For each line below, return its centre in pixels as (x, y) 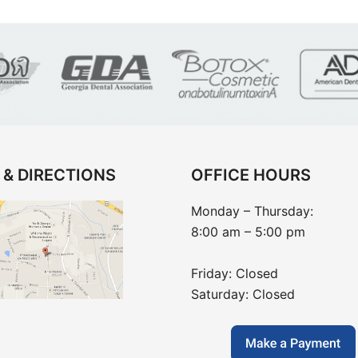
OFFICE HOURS (251, 175)
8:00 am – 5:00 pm (248, 232)
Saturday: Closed (243, 294)
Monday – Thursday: (252, 211)
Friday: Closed (235, 273)
